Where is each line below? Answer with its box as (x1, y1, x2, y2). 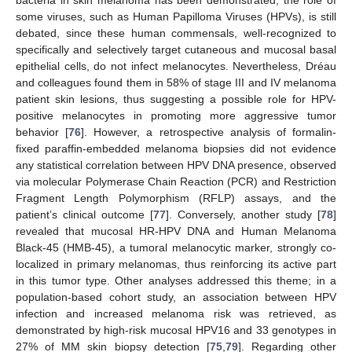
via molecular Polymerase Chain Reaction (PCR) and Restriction (16, 174, 336, 188)
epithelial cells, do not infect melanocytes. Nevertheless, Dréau (16, 59, 336, 72)
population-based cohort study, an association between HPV (16, 290, 336, 303)
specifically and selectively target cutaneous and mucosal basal (16, 42, 336, 56)
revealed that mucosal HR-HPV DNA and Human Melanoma (16, 224, 336, 237)
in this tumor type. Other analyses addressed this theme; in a (16, 273, 336, 287)
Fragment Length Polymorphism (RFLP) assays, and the (16, 191, 336, 204)
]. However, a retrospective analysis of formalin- (81, 125, 337, 138)
